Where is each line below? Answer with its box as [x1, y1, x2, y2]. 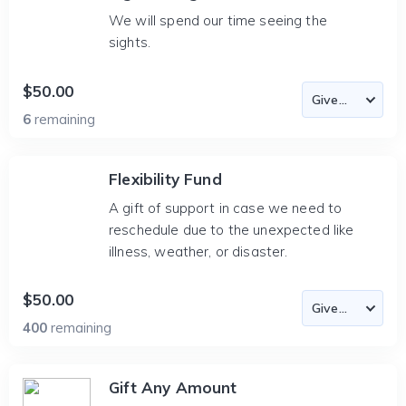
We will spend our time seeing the [109, 12, 327, 29]
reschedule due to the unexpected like [109, 221, 354, 238]
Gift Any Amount [109, 378, 237, 397]
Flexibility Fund [109, 169, 222, 188]
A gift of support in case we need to [109, 199, 343, 217]
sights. [109, 34, 151, 51]
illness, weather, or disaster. [109, 243, 288, 260]
